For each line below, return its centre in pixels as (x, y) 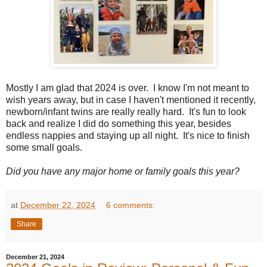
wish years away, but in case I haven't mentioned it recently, (131, 100)
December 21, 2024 (35, 257)
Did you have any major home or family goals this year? (123, 172)
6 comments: (131, 205)
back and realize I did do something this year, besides (119, 124)
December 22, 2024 (58, 205)
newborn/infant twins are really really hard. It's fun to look (126, 112)
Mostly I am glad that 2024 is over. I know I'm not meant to (128, 88)
